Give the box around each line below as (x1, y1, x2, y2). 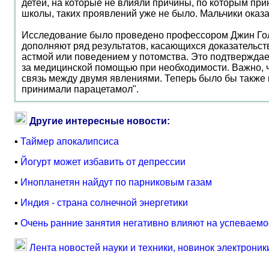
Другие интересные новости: (29, 116, 170, 126)
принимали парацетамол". (22, 84, 139, 94)
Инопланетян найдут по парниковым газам (20, 177, 212, 187)
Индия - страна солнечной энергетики (20, 198, 188, 208)
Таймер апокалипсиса (20, 136, 119, 147)
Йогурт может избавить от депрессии (20, 157, 186, 167)
